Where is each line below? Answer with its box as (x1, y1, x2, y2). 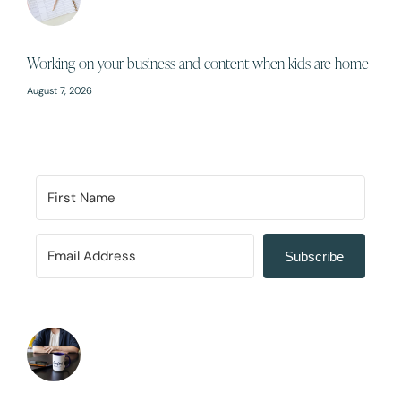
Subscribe (284, 248, 344, 264)
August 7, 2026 (27, 84, 92, 98)
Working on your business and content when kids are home (27, 53, 369, 73)
